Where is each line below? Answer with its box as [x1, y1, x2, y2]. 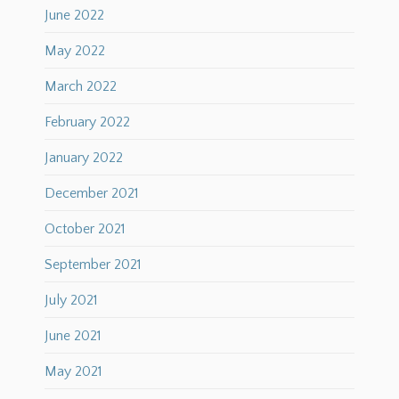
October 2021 [45, 221, 126, 238]
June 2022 [45, 7, 104, 24]
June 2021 [45, 328, 102, 345]
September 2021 [45, 256, 142, 273]
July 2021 [45, 292, 98, 309]
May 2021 [45, 363, 102, 380]
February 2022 [45, 114, 130, 131]
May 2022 [45, 43, 105, 60]
